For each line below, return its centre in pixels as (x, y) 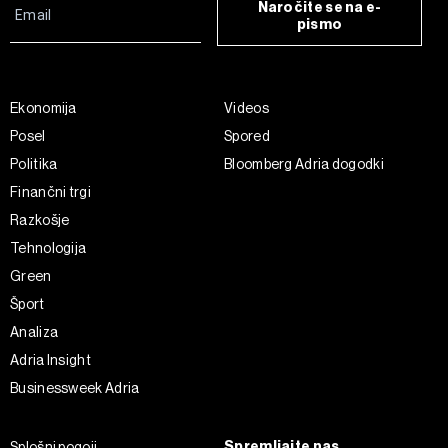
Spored (247, 135)
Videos (246, 107)
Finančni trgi (50, 191)
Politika (34, 163)
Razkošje (40, 219)
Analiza (34, 331)
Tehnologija (48, 247)
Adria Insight (50, 359)
